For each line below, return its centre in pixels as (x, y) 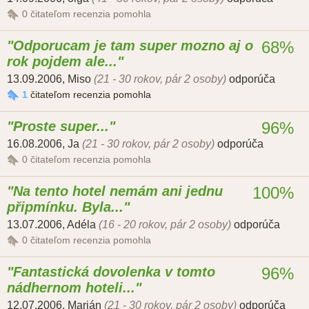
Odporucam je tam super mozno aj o (133, 46)
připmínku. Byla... (65, 207)
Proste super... (61, 127)
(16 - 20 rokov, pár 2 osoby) (165, 225)
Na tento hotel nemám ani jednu (118, 191)
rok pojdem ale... (62, 62)
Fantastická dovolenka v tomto (114, 272)
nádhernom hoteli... (71, 288)
